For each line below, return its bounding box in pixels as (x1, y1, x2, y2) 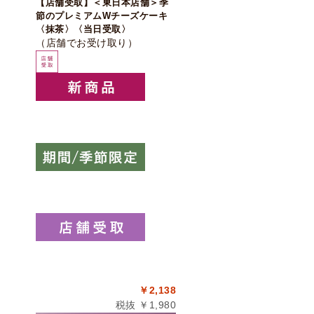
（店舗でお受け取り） (36, 37, 137, 48)
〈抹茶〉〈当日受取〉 (36, 24, 130, 34)
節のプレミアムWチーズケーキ (36, 11, 168, 21)
